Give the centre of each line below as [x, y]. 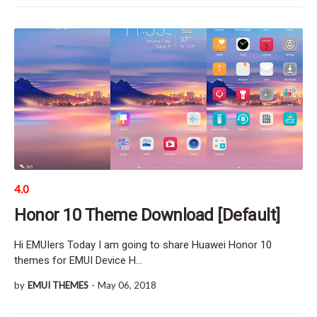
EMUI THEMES [58, 285]
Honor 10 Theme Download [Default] [147, 215]
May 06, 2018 [127, 285]
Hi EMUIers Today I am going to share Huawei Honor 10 [143, 244]
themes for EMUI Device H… [78, 260]
